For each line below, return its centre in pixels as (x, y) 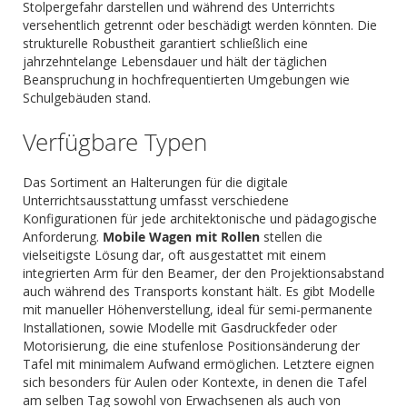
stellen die (291, 237)
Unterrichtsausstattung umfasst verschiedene (156, 200)
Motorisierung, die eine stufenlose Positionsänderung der (191, 346)
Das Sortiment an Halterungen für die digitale (155, 182)
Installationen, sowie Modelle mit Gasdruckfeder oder (180, 328)
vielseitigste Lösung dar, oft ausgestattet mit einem (174, 255)
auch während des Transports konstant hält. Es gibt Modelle (199, 291)
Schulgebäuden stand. (87, 98)
